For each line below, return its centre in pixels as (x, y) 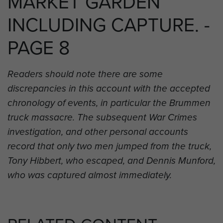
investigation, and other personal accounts (98, 132)
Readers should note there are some (85, 75)
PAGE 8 (39, 48)
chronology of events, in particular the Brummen (109, 104)
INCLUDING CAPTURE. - (109, 25)
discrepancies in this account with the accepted (109, 89)
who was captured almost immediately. (90, 176)
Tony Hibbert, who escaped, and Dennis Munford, (111, 161)
